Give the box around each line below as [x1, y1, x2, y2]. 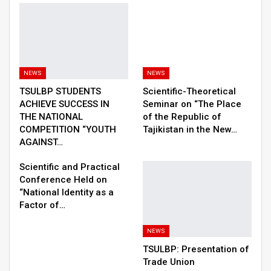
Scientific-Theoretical [143, 86, 236, 97]
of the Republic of [143, 111, 221, 122]
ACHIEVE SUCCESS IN [19, 99, 109, 109]
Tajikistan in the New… [143, 124, 237, 135]
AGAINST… [19, 137, 63, 148]
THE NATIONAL [19, 111, 83, 122]
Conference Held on [19, 174, 107, 185]
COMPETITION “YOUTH [19, 124, 116, 135]
